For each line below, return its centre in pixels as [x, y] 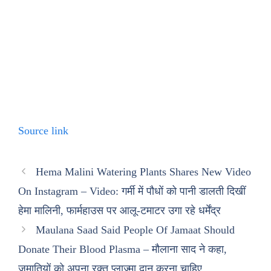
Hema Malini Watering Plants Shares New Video [143, 172]
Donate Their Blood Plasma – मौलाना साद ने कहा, [122, 249]
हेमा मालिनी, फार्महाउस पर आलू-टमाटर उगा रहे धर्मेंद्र [119, 211]
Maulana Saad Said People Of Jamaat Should [135, 230]
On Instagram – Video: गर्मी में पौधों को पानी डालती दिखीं [132, 191]
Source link [43, 131]
